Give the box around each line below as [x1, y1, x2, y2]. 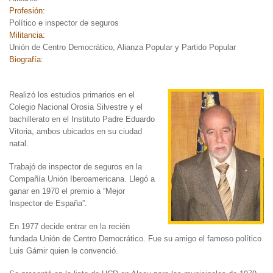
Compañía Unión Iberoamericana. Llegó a [9, 174, 155, 183]
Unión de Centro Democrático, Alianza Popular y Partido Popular [9, 42, 236, 52]
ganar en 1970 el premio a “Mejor [9, 186, 125, 196]
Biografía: [9, 54, 46, 64]
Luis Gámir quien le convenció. [9, 246, 118, 255]
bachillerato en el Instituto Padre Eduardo [9, 114, 155, 124]
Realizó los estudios [9, 90, 80, 99]
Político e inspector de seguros [9, 18, 119, 27]
